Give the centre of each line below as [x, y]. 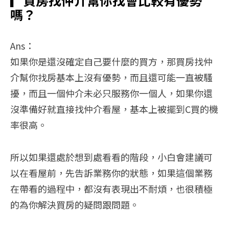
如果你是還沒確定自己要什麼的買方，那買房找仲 [111, 62]
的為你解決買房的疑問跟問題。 [75, 205]
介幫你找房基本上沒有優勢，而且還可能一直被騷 [111, 77]
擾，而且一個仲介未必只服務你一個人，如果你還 [111, 93]
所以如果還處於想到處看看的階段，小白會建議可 [111, 157]
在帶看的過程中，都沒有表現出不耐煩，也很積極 [111, 189]
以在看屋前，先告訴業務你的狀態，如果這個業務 [111, 173]
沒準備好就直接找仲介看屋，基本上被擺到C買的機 [114, 109]
